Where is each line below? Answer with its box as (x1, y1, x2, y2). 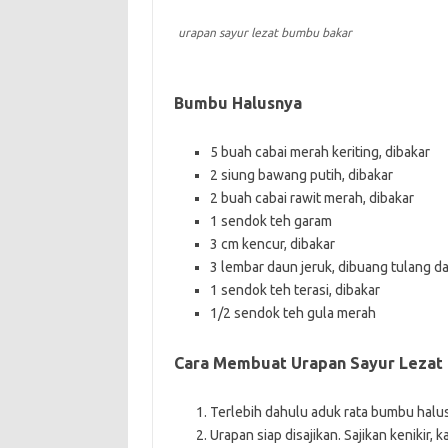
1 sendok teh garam (209, 212, 332, 229)
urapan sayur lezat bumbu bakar (177, 25, 352, 39)
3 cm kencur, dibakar (209, 235, 335, 252)
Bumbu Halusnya (173, 93, 302, 112)
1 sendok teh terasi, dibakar (209, 281, 380, 298)
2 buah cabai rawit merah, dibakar (209, 189, 414, 206)
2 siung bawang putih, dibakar (209, 166, 393, 183)
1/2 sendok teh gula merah (209, 304, 376, 321)
